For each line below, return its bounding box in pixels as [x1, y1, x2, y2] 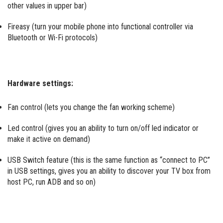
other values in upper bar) [7, 1, 87, 11]
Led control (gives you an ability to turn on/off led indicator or [7, 123, 199, 133]
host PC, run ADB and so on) [7, 177, 96, 187]
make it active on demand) [7, 134, 90, 144]
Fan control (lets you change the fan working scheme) [7, 103, 175, 112]
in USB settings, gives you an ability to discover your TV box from [7, 166, 211, 176]
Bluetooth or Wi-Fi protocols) [7, 33, 98, 43]
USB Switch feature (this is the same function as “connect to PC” [7, 155, 210, 165]
